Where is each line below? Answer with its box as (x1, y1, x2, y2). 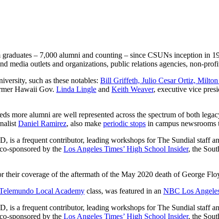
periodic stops (103, 119, 146, 128)
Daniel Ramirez (18, 119, 66, 128)
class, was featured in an (85, 186, 163, 195)
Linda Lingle (56, 85, 96, 93)
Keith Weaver (111, 85, 153, 93)
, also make (66, 119, 103, 128)
